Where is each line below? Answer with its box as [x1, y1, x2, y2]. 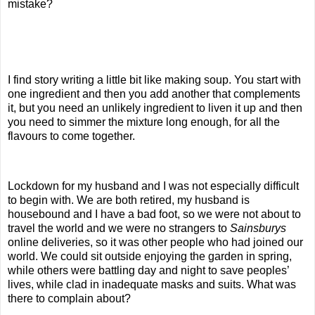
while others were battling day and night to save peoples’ [8, 264, 289, 277]
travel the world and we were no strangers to [8, 222, 230, 235]
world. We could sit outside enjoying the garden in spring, [8, 250, 292, 263]
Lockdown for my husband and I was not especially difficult [8, 180, 299, 193]
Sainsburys [230, 222, 286, 235]
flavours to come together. [8, 129, 135, 142]
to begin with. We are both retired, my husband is [8, 194, 250, 207]
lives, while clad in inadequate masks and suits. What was [8, 278, 296, 291]
